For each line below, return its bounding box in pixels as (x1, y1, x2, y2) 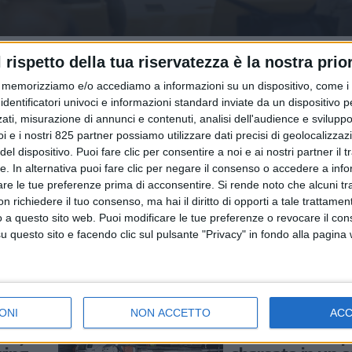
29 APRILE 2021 (231, 303, 311, 317)
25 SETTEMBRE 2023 (176, 175, 285, 189)
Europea (176, 231, 238, 255)
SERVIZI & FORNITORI (176, 160, 295, 174)
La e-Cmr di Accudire (176, 193, 328, 217)
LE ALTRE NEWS (231, 290, 314, 304)
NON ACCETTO (130, 306, 211, 319)
